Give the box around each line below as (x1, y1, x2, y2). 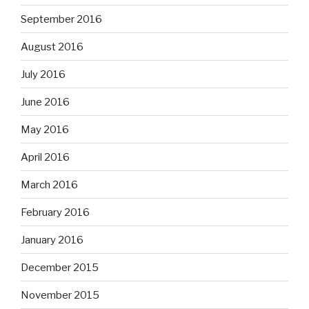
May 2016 (21, 123, 69, 136)
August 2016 (21, 40, 83, 53)
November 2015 (21, 288, 99, 301)
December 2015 (21, 261, 99, 274)
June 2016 (21, 95, 70, 108)
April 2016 (21, 150, 70, 163)
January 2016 (21, 233, 83, 246)
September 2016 (21, 12, 102, 26)
